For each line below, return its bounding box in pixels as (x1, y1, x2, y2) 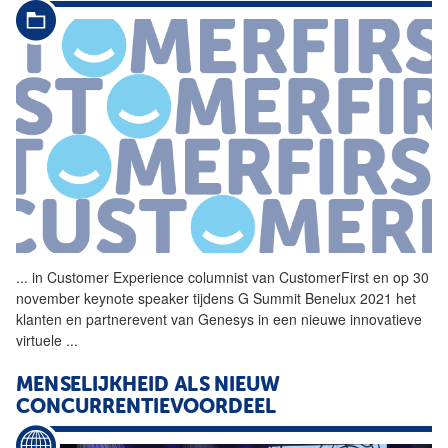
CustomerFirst (279, 266, 369, 287)
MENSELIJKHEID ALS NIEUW (16, 375, 280, 396)
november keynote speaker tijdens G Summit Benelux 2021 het (16, 287, 416, 308)
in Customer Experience (28, 266, 188, 287)
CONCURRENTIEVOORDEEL (16, 397, 276, 418)
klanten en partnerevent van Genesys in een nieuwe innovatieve (16, 308, 422, 329)
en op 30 (369, 266, 429, 287)
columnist (188, 266, 248, 287)
